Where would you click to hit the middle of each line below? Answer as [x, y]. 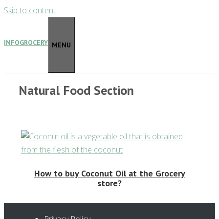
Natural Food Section [76, 90]
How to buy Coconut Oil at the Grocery [109, 174]
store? [109, 183]
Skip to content [30, 10]
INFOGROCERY [26, 43]
